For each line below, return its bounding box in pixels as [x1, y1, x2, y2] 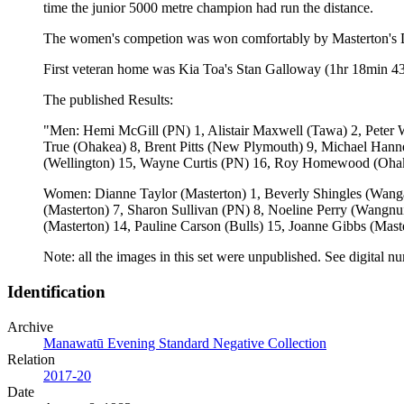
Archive [7, 318, 53, 335]
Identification [7, 282, 106, 302]
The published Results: [43, 92, 173, 108]
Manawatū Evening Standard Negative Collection [43, 335, 326, 351]
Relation [7, 351, 55, 367]
